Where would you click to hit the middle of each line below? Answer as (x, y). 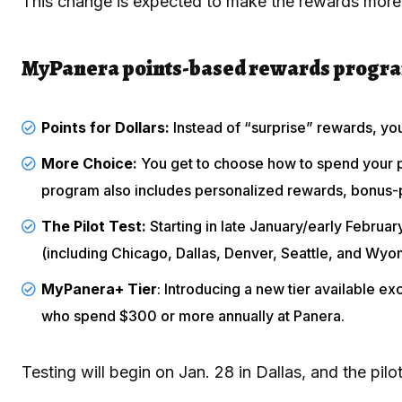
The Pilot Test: (96, 226)
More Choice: (91, 163)
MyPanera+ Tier (99, 288)
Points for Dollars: (107, 127)
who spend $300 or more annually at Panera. (195, 315)
